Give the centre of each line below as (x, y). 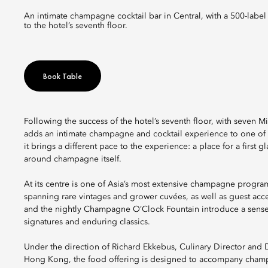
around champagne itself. (73, 159)
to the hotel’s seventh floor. (76, 26)
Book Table (63, 76)
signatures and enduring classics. (87, 222)
